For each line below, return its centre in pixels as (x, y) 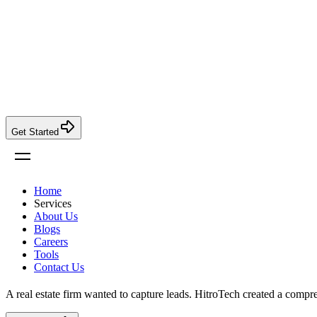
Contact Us (59, 267)
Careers (51, 241)
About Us (56, 216)
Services (53, 203)
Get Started (35, 132)
